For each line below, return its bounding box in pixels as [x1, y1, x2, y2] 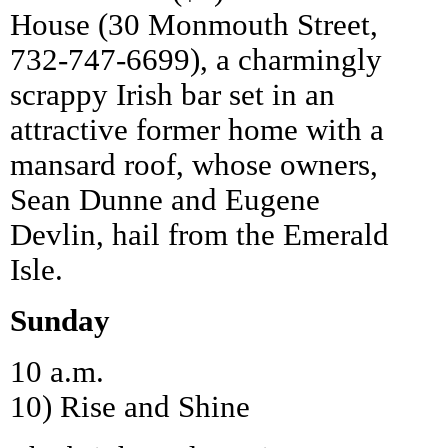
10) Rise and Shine [10, 389, 250, 424]
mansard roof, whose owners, [10, 147, 378, 182]
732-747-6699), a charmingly [10, 42, 382, 77]
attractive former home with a [10, 112, 384, 147]
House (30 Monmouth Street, [10, 7, 378, 42]
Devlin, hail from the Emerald [10, 217, 389, 252]
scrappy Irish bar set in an [10, 77, 335, 112]
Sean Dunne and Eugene [10, 182, 320, 217]
